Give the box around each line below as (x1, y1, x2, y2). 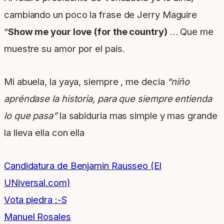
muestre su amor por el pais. (4, 43, 125, 54)
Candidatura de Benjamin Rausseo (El (4, 160, 161, 171)
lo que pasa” (4, 110, 57, 121)
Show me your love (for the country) (7, 26, 167, 37)
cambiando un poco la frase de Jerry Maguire (4, 9, 197, 20)
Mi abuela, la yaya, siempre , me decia (4, 76, 167, 87)
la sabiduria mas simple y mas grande (56, 110, 217, 121)
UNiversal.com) (4, 177, 70, 188)
